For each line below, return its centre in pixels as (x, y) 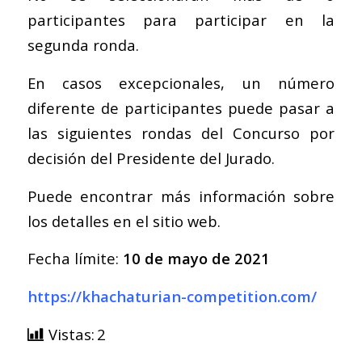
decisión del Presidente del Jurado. (151, 158)
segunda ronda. (83, 45)
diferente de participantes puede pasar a (181, 108)
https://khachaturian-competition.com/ (172, 296)
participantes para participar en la (181, 20)
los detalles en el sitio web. (124, 221)
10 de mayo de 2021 (196, 259)
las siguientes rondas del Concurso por (181, 133)
